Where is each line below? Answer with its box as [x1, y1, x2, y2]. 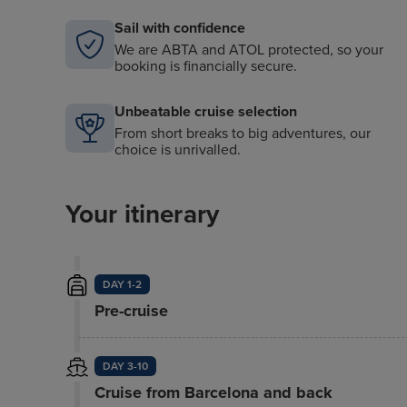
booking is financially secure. [114, 57, 297, 75]
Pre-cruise [94, 301, 168, 321]
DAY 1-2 [102, 278, 142, 291]
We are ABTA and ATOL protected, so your [114, 41, 383, 59]
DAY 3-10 [102, 360, 148, 372]
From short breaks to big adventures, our [114, 124, 371, 143]
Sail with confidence [114, 19, 245, 37]
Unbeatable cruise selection [114, 103, 297, 121]
